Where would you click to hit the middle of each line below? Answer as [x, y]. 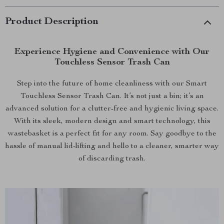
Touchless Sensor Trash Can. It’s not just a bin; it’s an [112, 96]
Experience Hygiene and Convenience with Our [112, 52]
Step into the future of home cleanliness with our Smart [112, 84]
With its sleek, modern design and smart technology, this [112, 121]
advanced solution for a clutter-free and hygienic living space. [112, 109]
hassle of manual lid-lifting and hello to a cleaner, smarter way [112, 146]
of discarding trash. [112, 159]
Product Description [52, 22]
